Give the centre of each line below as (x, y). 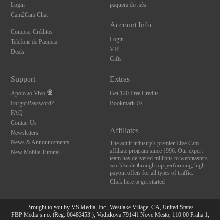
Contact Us (24, 123)
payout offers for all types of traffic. (151, 173)
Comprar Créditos (32, 32)
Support (23, 79)
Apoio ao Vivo (28, 94)
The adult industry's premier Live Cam (154, 144)
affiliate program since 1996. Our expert (156, 151)
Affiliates (124, 131)
